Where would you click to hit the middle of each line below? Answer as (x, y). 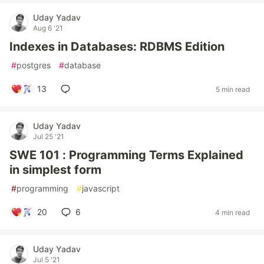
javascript (101, 189)
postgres (34, 65)
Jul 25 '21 (49, 137)
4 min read (232, 212)
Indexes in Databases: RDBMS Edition (117, 47)
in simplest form (55, 170)
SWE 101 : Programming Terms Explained (126, 155)
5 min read (233, 89)
